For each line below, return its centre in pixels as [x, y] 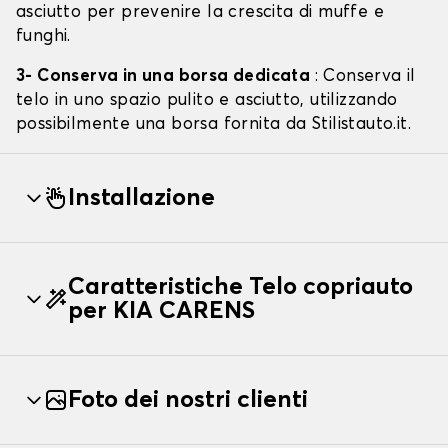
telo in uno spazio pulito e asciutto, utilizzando [207, 101]
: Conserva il [365, 77]
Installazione [141, 198]
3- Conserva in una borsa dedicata [165, 77]
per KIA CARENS [161, 311]
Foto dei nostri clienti [188, 400]
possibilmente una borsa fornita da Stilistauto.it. [213, 125]
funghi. [43, 37]
